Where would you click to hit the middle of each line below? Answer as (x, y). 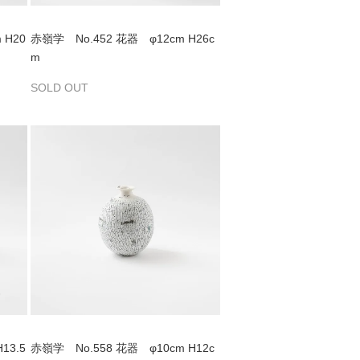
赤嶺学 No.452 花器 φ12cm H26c (122, 38)
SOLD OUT (59, 87)
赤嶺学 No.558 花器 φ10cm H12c (122, 348)
